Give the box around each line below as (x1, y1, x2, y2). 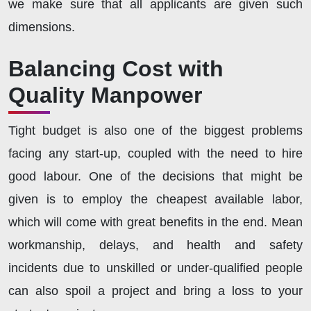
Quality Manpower (8, 83, 202, 108)
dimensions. (8, 20, 78, 35)
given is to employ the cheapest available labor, (8, 192, 303, 207)
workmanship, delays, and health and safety (8, 238, 303, 253)
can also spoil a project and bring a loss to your (8, 284, 303, 299)
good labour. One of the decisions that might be (8, 169, 303, 184)
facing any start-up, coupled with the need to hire (8, 146, 303, 161)
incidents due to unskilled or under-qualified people (8, 261, 303, 276)
